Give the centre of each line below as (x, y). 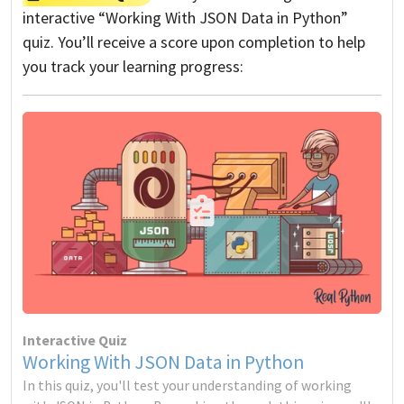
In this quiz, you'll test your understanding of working (187, 385)
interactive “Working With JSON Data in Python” (185, 18)
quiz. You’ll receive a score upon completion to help (194, 42)
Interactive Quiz (75, 340)
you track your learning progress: (133, 66)
